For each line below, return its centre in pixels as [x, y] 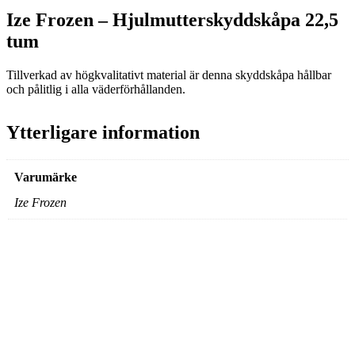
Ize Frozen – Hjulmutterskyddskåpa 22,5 [172, 20]
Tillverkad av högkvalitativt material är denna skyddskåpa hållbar [169, 75]
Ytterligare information [103, 133]
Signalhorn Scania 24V [68, 338]
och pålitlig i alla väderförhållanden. [96, 90]
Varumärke [46, 177]
